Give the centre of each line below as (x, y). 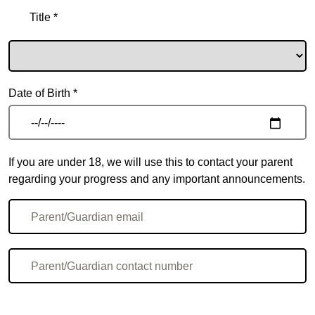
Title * (44, 17)
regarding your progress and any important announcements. (157, 179)
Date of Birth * (43, 93)
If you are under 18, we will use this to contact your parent (150, 162)
